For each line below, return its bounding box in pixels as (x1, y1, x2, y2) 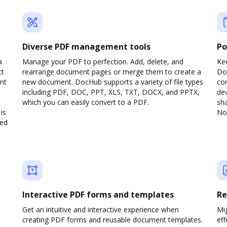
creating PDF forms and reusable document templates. (22, 215, 203, 224)
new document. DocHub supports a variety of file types (22, 77, 203, 87)
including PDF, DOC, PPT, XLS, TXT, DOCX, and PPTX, (22, 87, 200, 97)
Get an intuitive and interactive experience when (22, 205, 179, 214)
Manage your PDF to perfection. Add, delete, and (22, 57, 183, 66)
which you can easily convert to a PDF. (22, 97, 149, 107)
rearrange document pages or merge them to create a (22, 67, 201, 77)
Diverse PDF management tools (22, 41, 150, 52)
